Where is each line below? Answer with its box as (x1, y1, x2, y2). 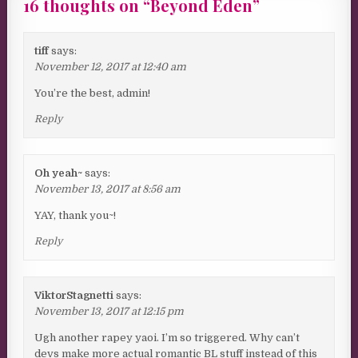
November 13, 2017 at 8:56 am (34, 183, 181, 196)
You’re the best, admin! (34, 87, 151, 100)
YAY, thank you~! (34, 209, 117, 222)
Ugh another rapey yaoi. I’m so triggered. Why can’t (34, 332, 300, 344)
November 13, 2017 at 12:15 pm (34, 305, 185, 318)
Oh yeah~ (34, 167, 83, 180)
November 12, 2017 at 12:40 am (34, 61, 187, 74)
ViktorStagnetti (34, 289, 114, 302)
